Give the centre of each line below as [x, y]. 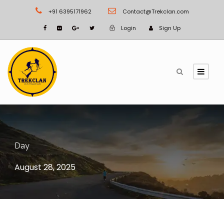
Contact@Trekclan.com [155, 11]
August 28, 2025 [45, 167]
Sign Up [170, 28]
